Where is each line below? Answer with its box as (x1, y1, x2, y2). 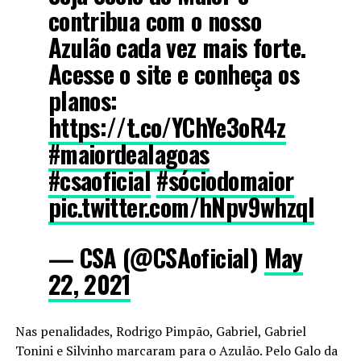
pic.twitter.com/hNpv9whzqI (48, 188, 314, 225)
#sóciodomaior (156, 161, 294, 198)
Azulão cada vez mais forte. (48, 28, 306, 65)
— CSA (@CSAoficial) (48, 239, 264, 276)
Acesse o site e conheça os (48, 55, 299, 92)
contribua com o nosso (48, 2, 261, 39)
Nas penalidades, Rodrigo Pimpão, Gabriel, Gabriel (15, 322, 306, 340)
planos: (48, 81, 118, 118)
